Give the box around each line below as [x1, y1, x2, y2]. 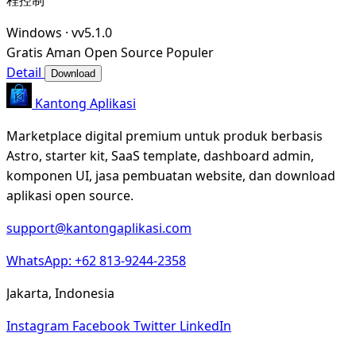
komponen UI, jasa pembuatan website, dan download [6, 166, 335, 184]
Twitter [133, 316, 180, 335]
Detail [6, 63, 44, 81]
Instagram [6, 316, 72, 335]
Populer [166, 43, 214, 61]
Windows [6, 23, 62, 41]
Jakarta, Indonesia [6, 284, 114, 302]
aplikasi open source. [6, 186, 133, 204]
